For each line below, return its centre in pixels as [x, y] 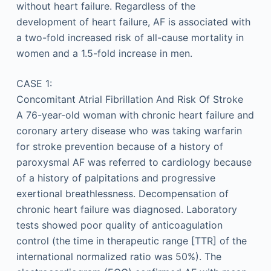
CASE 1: [34, 83]
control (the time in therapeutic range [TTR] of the [131, 240]
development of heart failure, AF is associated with [133, 21]
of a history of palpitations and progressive [116, 178]
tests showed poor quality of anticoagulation [119, 225]
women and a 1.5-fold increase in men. [104, 53]
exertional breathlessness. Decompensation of [122, 193]
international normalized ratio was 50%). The [119, 256]
